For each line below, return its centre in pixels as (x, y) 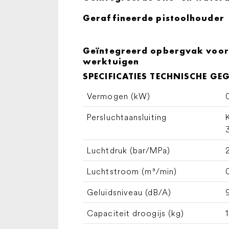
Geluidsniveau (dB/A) (129, 192)
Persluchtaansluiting (127, 117)
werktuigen (111, 61)
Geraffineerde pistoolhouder (154, 18)
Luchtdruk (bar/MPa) (129, 150)
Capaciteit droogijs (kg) (136, 213)
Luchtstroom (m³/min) (132, 171)
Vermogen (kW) (119, 96)
